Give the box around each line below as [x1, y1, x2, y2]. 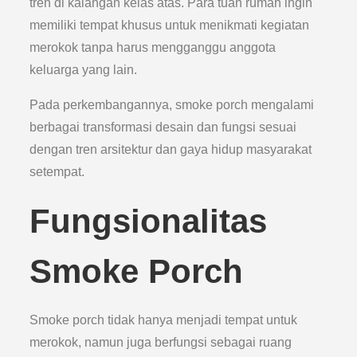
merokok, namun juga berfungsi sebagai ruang [29, 335, 292, 349]
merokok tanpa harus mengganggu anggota [29, 41, 277, 54]
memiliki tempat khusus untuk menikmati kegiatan [29, 18, 310, 32]
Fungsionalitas [29, 202, 268, 240]
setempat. [29, 165, 85, 178]
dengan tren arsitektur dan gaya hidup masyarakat [29, 143, 312, 156]
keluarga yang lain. [29, 63, 138, 76]
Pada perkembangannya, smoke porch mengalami [29, 98, 315, 112]
